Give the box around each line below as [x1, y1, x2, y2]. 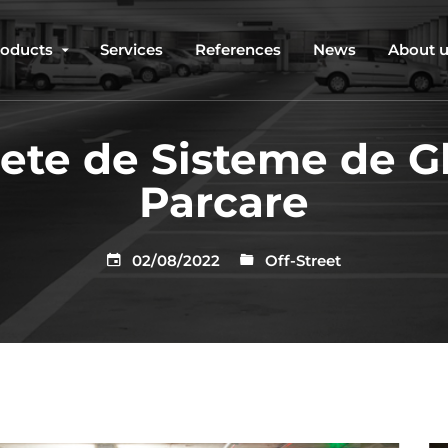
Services [100, 40, 163, 59]
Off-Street [265, 251, 341, 270]
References [195, 40, 281, 59]
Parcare [139, 176, 309, 228]
